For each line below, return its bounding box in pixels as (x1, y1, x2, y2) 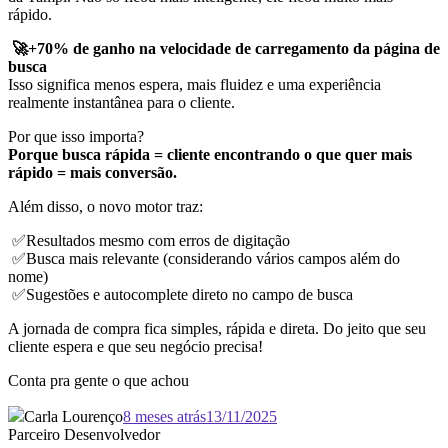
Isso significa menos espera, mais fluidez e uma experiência (8, 76, 381, 94)
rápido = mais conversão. (8, 164, 181, 182)
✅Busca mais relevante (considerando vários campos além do (8, 250, 400, 268)
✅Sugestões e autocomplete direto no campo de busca (8, 286, 353, 304)
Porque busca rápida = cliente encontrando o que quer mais (8, 146, 412, 164)
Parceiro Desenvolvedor (8, 426, 160, 444)
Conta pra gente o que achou (8, 372, 193, 390)
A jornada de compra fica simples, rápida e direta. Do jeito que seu (8, 320, 426, 338)
